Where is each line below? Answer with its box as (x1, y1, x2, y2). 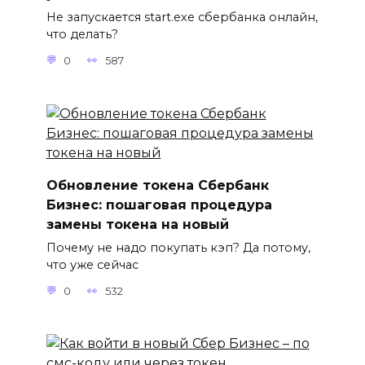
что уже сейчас (46, 257, 139, 273)
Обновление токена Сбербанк (46, 177, 269, 193)
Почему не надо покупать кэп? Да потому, (46, 240, 310, 256)
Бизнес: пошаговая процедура (46, 196, 272, 213)
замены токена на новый (46, 216, 229, 232)
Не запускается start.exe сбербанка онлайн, (46, 10, 318, 25)
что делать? (46, 27, 118, 42)
